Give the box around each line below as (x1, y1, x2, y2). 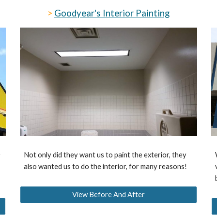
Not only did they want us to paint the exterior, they (24, 151, 187, 159)
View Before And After (72, 190, 145, 199)
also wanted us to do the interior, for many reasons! (24, 162, 187, 171)
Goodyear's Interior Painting (54, 8, 170, 18)
